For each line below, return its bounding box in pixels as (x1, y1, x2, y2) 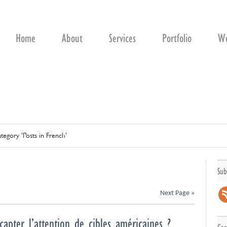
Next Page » (160, 189, 195, 197)
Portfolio (162, 31, 192, 45)
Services (109, 31, 136, 45)
